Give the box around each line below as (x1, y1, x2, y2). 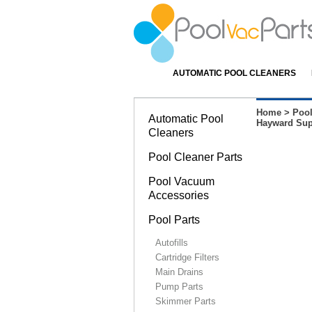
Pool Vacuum (148, 175, 214, 187)
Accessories (148, 189, 209, 201)
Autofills (155, 237, 188, 248)
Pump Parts (155, 281, 203, 292)
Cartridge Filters (155, 252, 219, 263)
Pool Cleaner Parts (148, 151, 242, 163)
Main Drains (155, 267, 203, 277)
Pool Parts (148, 214, 200, 226)
